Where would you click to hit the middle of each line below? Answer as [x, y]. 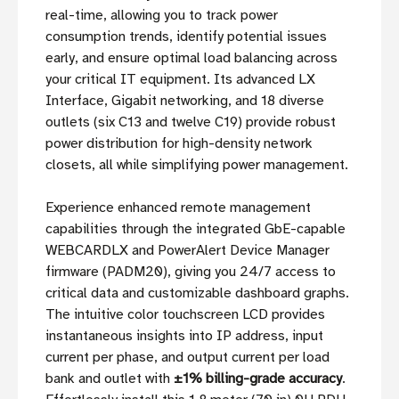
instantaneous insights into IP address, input [184, 336]
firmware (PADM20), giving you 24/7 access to [191, 272]
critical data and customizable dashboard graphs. [197, 293]
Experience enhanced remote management [178, 208]
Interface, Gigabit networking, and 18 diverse [185, 101]
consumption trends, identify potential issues [186, 37]
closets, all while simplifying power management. [197, 165]
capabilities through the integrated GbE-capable [195, 229]
